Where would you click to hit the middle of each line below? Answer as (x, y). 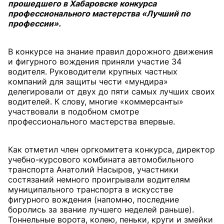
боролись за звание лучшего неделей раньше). (101, 209)
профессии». (34, 23)
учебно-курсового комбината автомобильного (101, 159)
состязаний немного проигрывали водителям (99, 179)
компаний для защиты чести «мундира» (88, 81)
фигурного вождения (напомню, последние (93, 199)
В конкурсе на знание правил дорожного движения (110, 51)
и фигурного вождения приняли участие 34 (95, 61)
